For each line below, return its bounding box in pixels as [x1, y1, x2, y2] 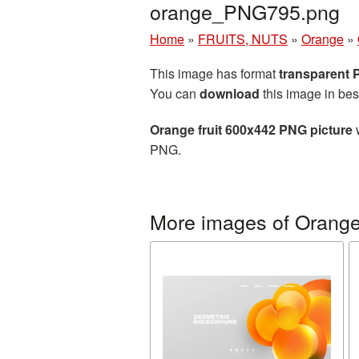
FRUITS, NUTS [198, 30, 288, 48]
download [200, 84, 260, 103]
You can [150, 84, 200, 103]
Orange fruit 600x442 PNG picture [150, 120, 353, 139]
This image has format [150, 64, 279, 83]
